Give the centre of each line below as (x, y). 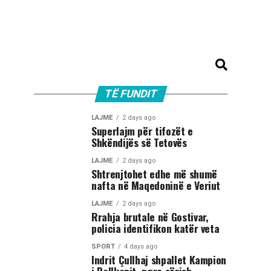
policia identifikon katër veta (155, 228)
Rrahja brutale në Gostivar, (150, 217)
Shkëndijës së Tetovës (139, 142)
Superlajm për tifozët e (142, 131)
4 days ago (141, 247)
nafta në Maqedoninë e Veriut (156, 185)
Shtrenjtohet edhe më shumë (154, 174)
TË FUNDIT (131, 94)
